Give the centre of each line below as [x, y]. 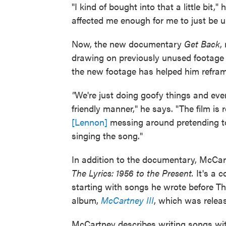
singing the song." [107, 135]
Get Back [202, 44]
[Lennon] [90, 122]
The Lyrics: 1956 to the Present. [134, 173]
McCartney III [127, 200]
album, [86, 200]
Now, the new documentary [128, 44]
